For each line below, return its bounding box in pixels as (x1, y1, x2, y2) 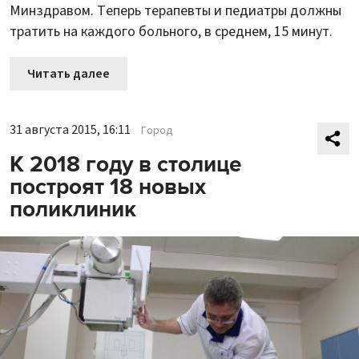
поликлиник (10, 196, 136, 224)
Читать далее (27, 65, 110, 83)
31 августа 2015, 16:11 (10, 121, 131, 139)
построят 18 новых (10, 173, 206, 201)
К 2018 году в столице (10, 151, 241, 179)
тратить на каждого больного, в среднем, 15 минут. (10, 22, 333, 42)
